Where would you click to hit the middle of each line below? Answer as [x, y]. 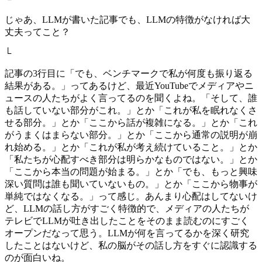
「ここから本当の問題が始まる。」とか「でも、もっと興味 [131, 171]
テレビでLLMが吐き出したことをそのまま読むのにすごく [127, 220]
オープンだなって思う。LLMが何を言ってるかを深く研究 [127, 233]
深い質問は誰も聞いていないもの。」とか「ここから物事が [131, 184]
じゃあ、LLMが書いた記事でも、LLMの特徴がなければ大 [127, 19]
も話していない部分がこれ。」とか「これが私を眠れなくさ [131, 110]
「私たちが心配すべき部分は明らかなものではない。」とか [131, 159]
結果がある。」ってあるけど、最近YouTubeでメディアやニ [129, 85]
